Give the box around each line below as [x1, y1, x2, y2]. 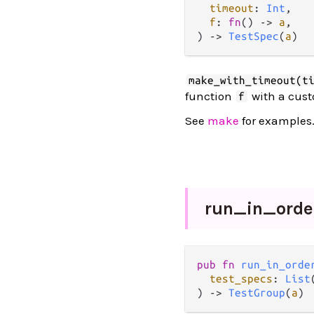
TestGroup [228, 287, 285, 299]
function [185, 89, 235, 103]
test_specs [210, 273, 273, 285]
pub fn [197, 259, 241, 271]
